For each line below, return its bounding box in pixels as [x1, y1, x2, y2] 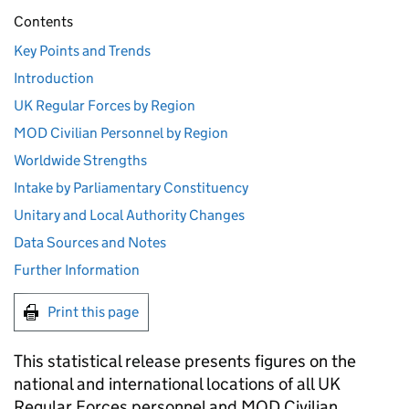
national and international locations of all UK [14, 373, 341, 394]
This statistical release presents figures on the [14, 351, 356, 372]
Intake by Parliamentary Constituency [14, 179, 248, 196]
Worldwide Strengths [14, 152, 147, 169]
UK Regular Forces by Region [14, 97, 195, 114]
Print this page [47, 303, 139, 320]
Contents [14, 13, 73, 30]
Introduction [14, 69, 94, 87]
